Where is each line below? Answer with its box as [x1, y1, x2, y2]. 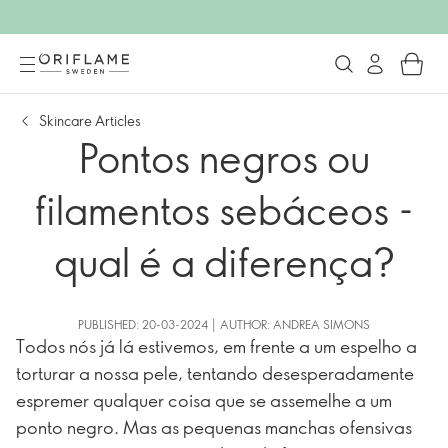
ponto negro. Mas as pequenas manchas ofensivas [16, 415, 412, 439]
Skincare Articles [39, 111, 141, 130]
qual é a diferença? [53, 234, 395, 287]
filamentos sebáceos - [34, 182, 414, 235]
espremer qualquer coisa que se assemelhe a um [16, 388, 392, 412]
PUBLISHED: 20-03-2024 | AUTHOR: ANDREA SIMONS [78, 316, 370, 332]
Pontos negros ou [78, 130, 370, 183]
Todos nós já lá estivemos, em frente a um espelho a [16, 334, 417, 358]
